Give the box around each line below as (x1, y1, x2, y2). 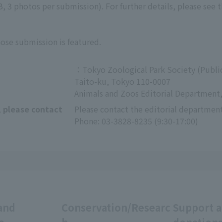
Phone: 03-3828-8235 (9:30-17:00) (74, 115, 198, 127)
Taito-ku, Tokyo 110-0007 (74, 75, 170, 88)
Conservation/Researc (61, 200, 170, 215)
